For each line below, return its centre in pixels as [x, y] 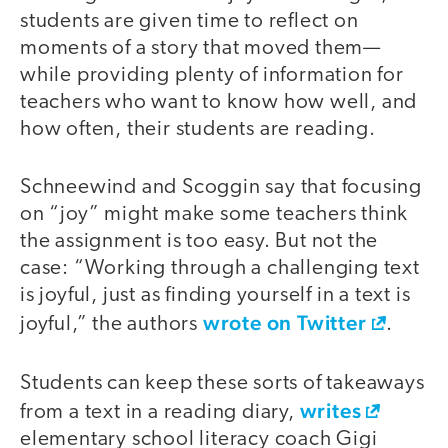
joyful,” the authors [111, 325]
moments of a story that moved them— [200, 48]
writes [330, 410]
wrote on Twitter [284, 323]
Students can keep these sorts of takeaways [222, 383]
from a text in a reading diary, [160, 412]
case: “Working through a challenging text [220, 269]
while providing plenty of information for [212, 75]
